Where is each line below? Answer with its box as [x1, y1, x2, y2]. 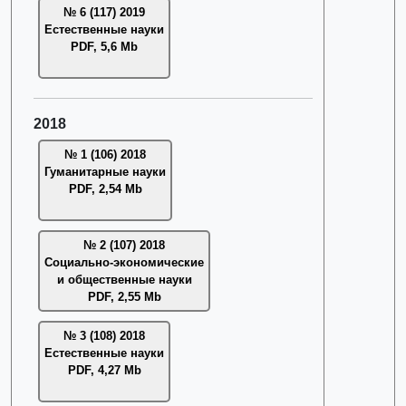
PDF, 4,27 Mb [67, 363, 141, 377]
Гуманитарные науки [44, 165, 166, 179]
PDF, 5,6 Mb [71, 40, 138, 53]
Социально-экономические [44, 256, 204, 269]
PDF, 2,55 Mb [87, 290, 161, 304]
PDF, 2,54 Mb [68, 182, 142, 196]
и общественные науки [56, 273, 192, 286]
